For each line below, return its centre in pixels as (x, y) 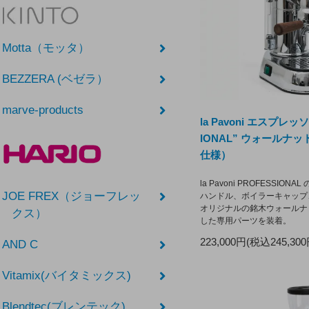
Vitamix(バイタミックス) (67, 276)
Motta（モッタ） (46, 48)
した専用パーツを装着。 (246, 221)
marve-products (43, 110)
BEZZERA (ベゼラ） (56, 79)
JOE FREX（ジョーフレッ (72, 197)
